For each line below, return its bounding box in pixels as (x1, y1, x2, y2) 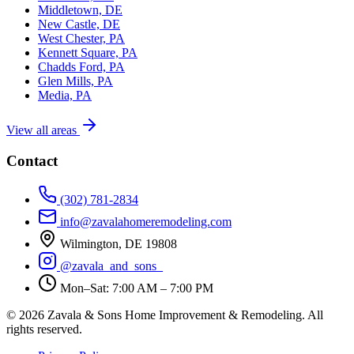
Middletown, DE (38, 3, 122, 17)
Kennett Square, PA (38, 46, 137, 60)
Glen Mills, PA (38, 74, 113, 88)
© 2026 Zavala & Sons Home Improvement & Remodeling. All (6, 307, 323, 322)
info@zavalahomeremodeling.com (60, 214, 232, 228)
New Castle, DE (38, 17, 120, 32)
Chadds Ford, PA (38, 60, 125, 74)
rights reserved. (6, 322, 82, 336)
